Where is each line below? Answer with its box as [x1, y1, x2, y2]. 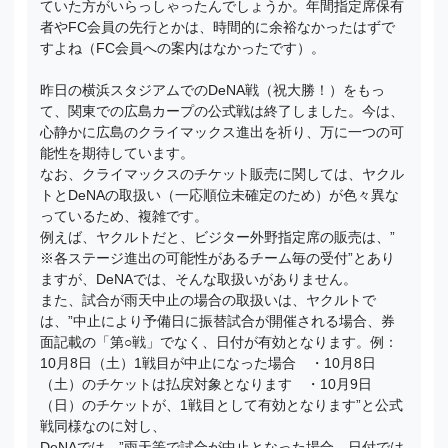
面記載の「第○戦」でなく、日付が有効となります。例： [40, 334, 399, 351]
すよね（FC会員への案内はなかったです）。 [40, 39, 326, 56]
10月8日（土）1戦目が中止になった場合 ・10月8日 [40, 355, 377, 372]
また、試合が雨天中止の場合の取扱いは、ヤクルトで [40, 292, 377, 309]
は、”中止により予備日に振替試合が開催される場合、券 [40, 313, 396, 330]
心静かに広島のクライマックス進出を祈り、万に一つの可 [40, 124, 405, 141]
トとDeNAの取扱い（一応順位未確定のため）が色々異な [40, 187, 400, 204]
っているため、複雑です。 [40, 208, 209, 225]
